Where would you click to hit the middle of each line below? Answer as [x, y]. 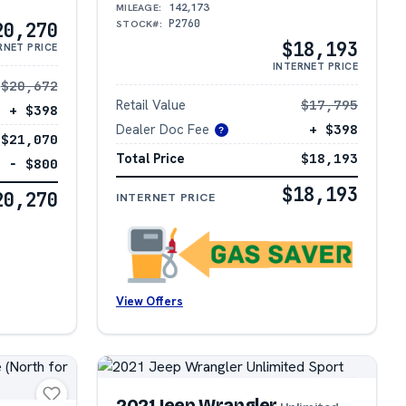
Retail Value [150, 104]
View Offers [149, 302]
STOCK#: [139, 23]
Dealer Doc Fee [162, 129]
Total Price [150, 159]
